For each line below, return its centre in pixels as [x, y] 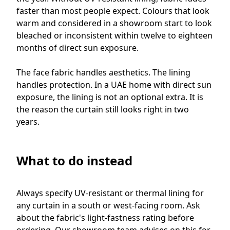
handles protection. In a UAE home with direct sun [114, 84]
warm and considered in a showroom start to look [114, 23]
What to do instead [76, 160]
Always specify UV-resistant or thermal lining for [110, 193]
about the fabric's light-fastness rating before [105, 217]
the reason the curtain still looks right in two [103, 109]
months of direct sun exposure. [78, 47]
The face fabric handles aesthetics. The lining [103, 72]
